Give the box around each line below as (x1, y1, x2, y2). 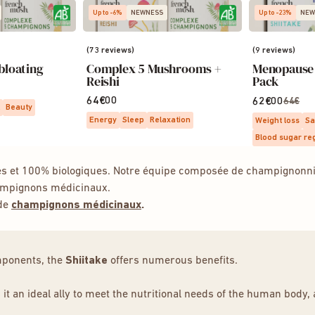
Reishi (86, 72, 120, 90)
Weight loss (255, 117, 300, 125)
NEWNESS (131, 9, 163, 17)
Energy (89, 116, 117, 124)
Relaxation (150, 116, 191, 124)
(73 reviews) (86, 46, 134, 55)
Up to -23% (259, 9, 292, 17)
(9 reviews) (252, 46, 295, 55)
